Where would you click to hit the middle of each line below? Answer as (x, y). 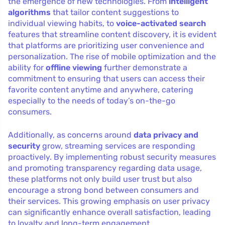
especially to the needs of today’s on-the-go (92, 101)
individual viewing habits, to (62, 24)
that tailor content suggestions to (115, 13)
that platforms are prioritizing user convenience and (106, 46)
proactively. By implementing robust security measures (112, 157)
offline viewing (74, 68)
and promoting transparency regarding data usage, (105, 168)
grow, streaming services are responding (118, 146)
